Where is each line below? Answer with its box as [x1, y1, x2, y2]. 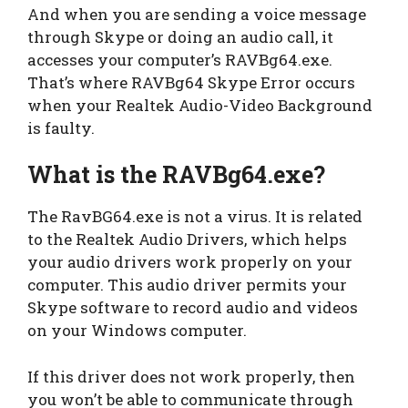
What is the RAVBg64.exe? [27, 159, 325, 190]
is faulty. [27, 117, 95, 138]
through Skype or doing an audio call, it [27, 25, 333, 47]
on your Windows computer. [27, 320, 247, 342]
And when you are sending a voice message [27, 3, 366, 25]
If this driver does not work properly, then [27, 365, 355, 387]
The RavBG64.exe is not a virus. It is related [27, 206, 362, 228]
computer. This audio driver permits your [27, 274, 347, 296]
